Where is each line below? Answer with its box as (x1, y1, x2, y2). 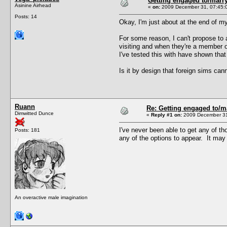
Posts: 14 (15, 13, 37, 19)
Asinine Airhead (15, 2, 51, 8)
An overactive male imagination (15, 194, 88, 200)
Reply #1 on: (151, 111, 182, 118)
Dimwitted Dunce (15, 110, 54, 116)
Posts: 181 (15, 127, 40, 133)
